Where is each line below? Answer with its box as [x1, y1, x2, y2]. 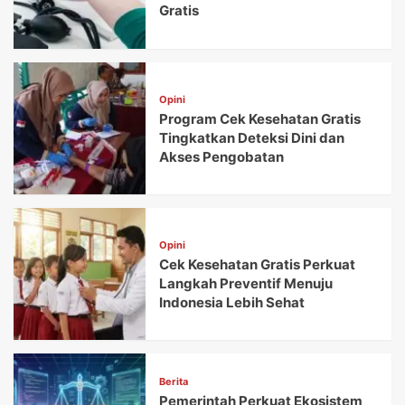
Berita [159, 374, 189, 388]
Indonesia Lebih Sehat [159, 294, 306, 311]
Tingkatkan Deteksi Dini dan [159, 128, 345, 146]
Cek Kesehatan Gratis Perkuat [159, 256, 356, 273]
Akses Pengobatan [159, 147, 285, 165]
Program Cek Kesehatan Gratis [159, 109, 362, 127]
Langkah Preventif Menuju [159, 275, 334, 292]
